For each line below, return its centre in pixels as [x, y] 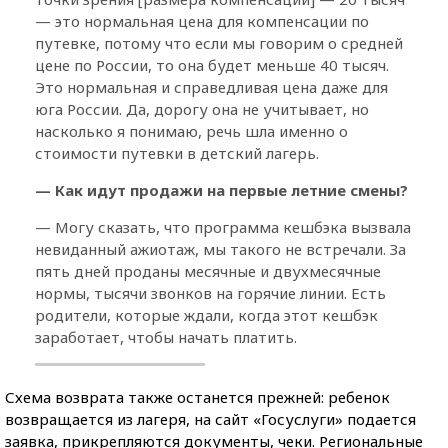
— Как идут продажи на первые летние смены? [221, 189]
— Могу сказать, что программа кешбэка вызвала [223, 226]
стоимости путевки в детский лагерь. [177, 152]
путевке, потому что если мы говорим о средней [219, 42]
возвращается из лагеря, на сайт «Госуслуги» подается [210, 418]
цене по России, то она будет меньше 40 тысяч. [212, 64]
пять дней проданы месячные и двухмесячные [208, 270]
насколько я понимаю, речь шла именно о [191, 130]
